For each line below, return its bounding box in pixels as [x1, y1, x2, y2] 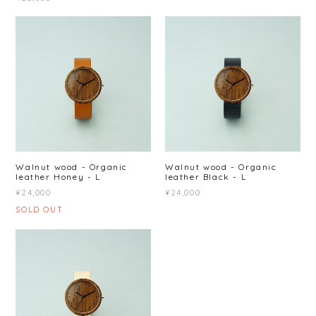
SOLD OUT [16, 204, 63, 214]
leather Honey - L [16, 171, 101, 182]
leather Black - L [165, 171, 247, 182]
